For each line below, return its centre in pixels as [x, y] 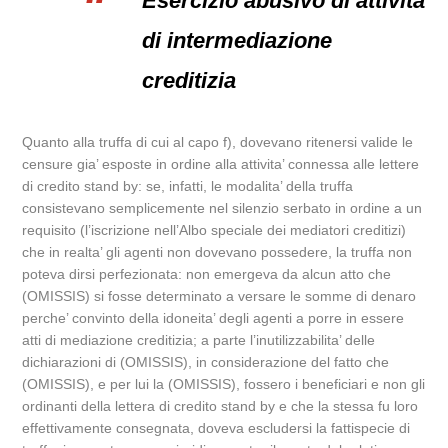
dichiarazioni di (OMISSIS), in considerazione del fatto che [206, 362]
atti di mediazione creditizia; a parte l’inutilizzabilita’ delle [199, 340]
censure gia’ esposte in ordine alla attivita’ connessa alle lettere [221, 164]
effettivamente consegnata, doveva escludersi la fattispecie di [216, 428]
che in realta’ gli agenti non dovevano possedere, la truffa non [217, 252]
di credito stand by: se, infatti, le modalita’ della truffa [188, 186]
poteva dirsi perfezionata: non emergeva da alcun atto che [207, 274]
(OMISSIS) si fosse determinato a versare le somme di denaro [219, 296]
